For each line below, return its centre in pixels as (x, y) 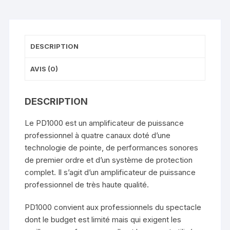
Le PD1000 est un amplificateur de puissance (104, 123)
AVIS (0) (44, 69)
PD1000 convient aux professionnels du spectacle (113, 207)
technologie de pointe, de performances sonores (112, 148)
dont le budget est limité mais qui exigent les (103, 220)
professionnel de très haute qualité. (87, 185)
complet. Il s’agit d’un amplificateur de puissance (110, 172)
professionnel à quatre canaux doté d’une (98, 136)
